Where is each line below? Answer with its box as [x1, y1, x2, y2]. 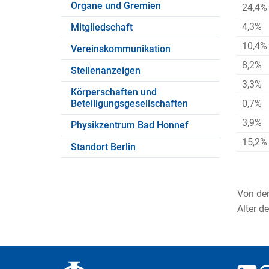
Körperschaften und [71, 86, 157, 98]
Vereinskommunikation [71, 43, 171, 55]
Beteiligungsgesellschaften [71, 98, 188, 110]
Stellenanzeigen [71, 65, 141, 77]
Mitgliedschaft [71, 22, 133, 34]
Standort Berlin [71, 141, 136, 153]
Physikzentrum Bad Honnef [71, 119, 189, 131]
